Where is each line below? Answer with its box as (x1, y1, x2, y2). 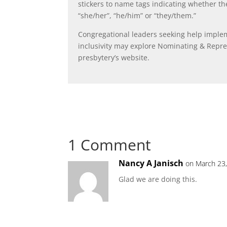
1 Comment (68, 134, 152, 156)
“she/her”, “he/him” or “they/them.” (78, 10, 197, 20)
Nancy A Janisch (119, 158, 184, 169)
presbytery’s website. (78, 52, 150, 62)
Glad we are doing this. (119, 174, 198, 184)
